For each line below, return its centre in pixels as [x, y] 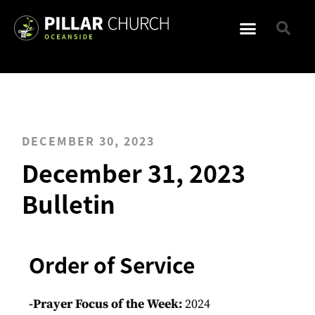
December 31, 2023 [134, 173]
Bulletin [69, 204]
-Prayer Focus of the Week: [107, 304]
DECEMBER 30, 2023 [89, 141]
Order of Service [115, 264]
